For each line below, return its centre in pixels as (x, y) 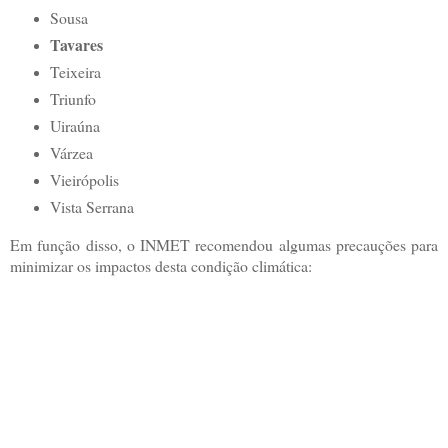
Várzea (71, 153)
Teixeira (75, 72)
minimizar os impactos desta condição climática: (161, 265)
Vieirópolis (84, 180)
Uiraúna (74, 126)
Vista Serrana (91, 207)
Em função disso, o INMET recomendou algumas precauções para (224, 244)
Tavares (76, 45)
